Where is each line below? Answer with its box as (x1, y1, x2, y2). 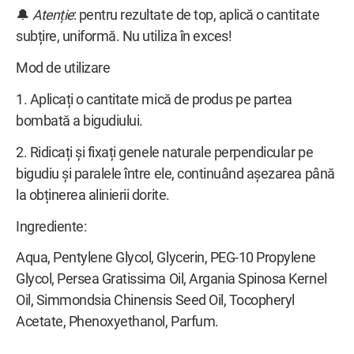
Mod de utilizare (16, 60, 111, 77)
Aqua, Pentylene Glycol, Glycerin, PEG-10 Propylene (16, 250, 316, 266)
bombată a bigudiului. (16, 112, 143, 129)
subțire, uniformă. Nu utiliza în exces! (16, 28, 232, 45)
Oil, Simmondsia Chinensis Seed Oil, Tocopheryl (16, 292, 295, 309)
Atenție (32, 7, 73, 24)
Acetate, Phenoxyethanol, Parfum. (16, 314, 219, 330)
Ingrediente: (16, 218, 87, 235)
